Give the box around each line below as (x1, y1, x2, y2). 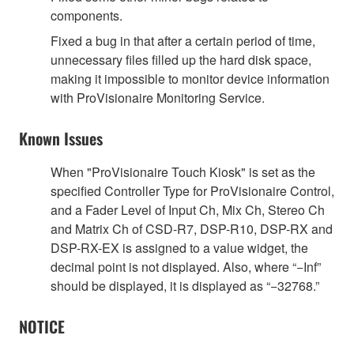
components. (51, 6, 122, 24)
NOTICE (19, 314, 65, 338)
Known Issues (19, 126, 103, 150)
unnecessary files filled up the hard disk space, (51, 50, 311, 69)
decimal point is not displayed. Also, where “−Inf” (51, 257, 321, 276)
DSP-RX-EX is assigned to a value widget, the (51, 238, 308, 257)
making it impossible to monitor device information (51, 69, 330, 88)
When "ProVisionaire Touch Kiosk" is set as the (51, 162, 315, 181)
